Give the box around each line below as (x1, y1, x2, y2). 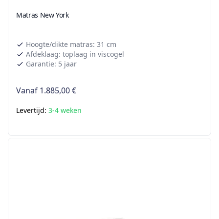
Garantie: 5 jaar (26, 59, 77, 69)
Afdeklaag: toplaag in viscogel (26, 49, 124, 59)
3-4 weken (48, 106, 82, 115)
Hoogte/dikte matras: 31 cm (26, 40, 116, 49)
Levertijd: (16, 106, 48, 115)
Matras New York (16, 10, 69, 20)
